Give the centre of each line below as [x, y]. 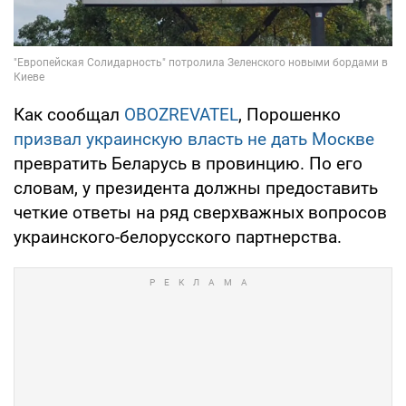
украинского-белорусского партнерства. [178, 237]
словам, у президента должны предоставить [196, 188]
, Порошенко [290, 114]
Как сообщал [69, 114]
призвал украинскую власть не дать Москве [194, 139]
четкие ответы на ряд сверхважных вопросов [200, 212]
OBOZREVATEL [181, 114]
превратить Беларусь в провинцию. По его [188, 163]
